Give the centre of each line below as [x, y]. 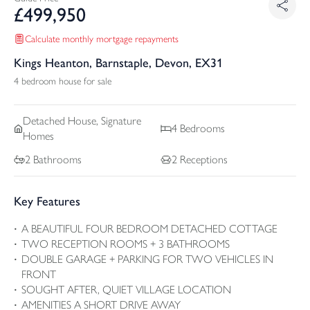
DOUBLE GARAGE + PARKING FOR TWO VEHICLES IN [147, 259]
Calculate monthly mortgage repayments [102, 39]
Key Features [47, 201]
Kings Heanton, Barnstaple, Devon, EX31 [118, 63]
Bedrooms [201, 128]
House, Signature [105, 120]
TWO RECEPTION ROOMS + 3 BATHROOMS [126, 244]
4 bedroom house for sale [63, 81]
